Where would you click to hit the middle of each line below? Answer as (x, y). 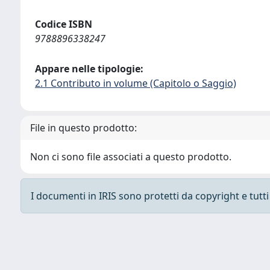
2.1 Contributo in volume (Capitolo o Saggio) (136, 83)
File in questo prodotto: (83, 128)
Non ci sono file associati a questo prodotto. (131, 157)
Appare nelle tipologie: (89, 69)
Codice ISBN (64, 24)
